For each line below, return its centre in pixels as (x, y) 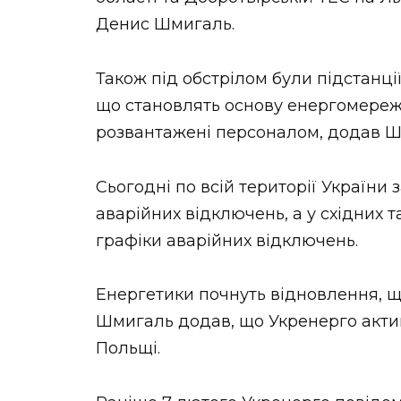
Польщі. (128, 349)
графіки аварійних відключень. (227, 240)
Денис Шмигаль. (165, 25)
